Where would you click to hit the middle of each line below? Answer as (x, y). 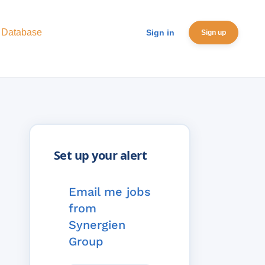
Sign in (160, 33)
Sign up (214, 33)
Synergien (97, 224)
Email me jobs (109, 191)
